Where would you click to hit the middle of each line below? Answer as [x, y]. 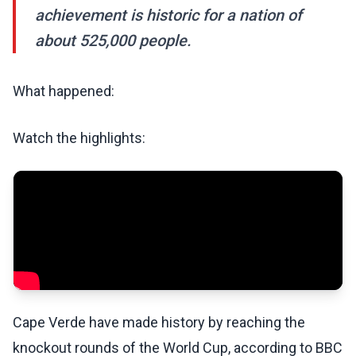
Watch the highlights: [79, 138]
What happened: [64, 91]
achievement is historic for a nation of [168, 15]
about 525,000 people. [113, 41]
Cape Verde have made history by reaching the [159, 323]
